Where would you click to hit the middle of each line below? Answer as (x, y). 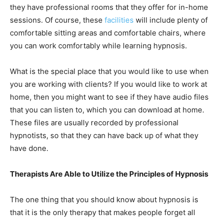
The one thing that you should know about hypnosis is (104, 199)
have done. (29, 148)
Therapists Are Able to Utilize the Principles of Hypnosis (109, 174)
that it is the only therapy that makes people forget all (103, 212)
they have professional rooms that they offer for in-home (109, 7)
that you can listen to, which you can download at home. (107, 110)
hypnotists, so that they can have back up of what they (104, 135)
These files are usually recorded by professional (94, 122)
